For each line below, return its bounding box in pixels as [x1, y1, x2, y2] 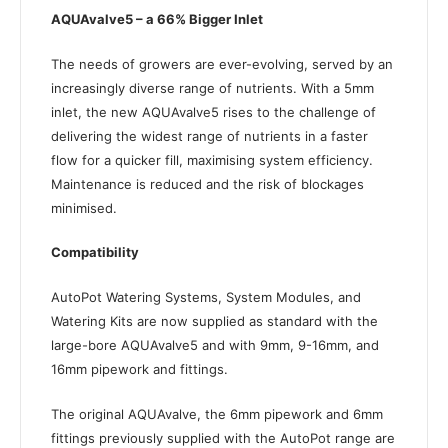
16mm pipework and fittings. [51, 361, 228, 378]
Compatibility [51, 244, 139, 261]
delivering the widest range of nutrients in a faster [51, 127, 368, 144]
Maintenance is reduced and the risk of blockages [51, 175, 364, 192]
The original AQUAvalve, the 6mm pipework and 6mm [51, 406, 383, 423]
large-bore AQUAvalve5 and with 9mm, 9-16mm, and [51, 337, 379, 354]
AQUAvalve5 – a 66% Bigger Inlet [51, 10, 263, 27]
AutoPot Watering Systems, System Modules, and [51, 289, 361, 306]
